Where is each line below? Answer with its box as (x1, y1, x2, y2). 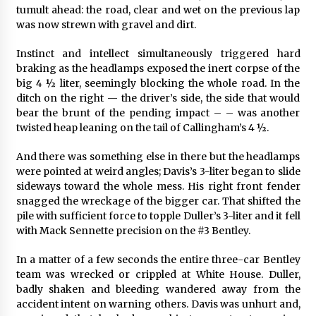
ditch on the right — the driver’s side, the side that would (16, 91, 300, 104)
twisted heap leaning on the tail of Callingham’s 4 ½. (16, 121, 269, 134)
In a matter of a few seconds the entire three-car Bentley (16, 253, 300, 266)
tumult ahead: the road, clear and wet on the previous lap (16, 3, 300, 16)
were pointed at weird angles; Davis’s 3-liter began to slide (16, 164, 300, 178)
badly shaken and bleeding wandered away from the (16, 282, 300, 296)
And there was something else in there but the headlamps (16, 150, 300, 163)
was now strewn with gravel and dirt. (16, 18, 196, 31)
